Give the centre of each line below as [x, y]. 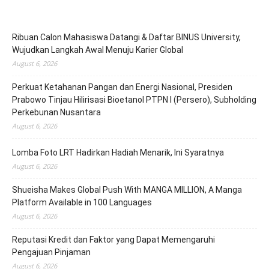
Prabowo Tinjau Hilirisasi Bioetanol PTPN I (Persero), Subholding [134, 99]
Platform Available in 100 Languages [82, 202]
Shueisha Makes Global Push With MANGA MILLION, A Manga [127, 189]
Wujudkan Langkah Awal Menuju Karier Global [98, 50]
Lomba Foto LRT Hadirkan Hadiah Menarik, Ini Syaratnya [118, 152]
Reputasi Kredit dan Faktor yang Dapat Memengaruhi [113, 239]
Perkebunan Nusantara [56, 112]
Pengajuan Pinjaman [51, 252]
